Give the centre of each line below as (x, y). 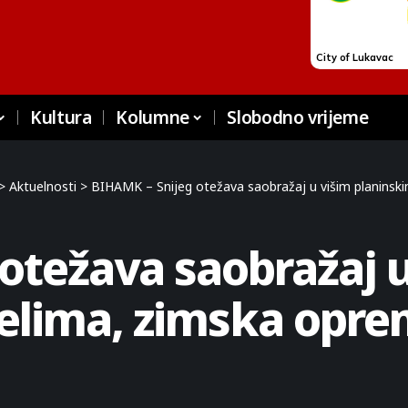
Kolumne (153, 117)
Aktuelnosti (43, 186)
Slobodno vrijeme (298, 117)
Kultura (61, 117)
